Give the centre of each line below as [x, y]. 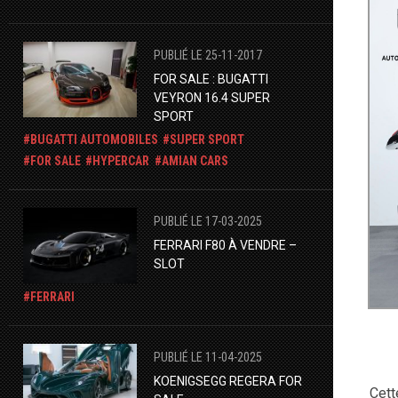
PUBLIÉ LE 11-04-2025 [207, 357]
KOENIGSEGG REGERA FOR [227, 381]
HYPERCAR [121, 160]
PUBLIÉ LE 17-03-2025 [207, 221]
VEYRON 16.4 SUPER [211, 97]
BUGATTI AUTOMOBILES [94, 139]
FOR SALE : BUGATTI [211, 79]
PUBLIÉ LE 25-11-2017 [207, 55]
